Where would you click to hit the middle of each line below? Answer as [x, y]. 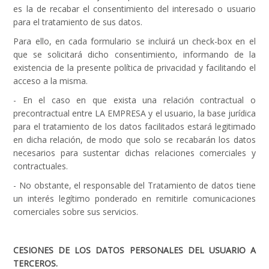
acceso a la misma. [51, 81]
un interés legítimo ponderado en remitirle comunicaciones [134, 198]
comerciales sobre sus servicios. [76, 212]
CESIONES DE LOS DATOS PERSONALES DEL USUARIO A [134, 250]
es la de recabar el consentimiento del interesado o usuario [134, 9]
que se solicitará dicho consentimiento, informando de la [134, 54]
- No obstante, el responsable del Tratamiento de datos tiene [134, 185]
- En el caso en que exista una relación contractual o [134, 100]
